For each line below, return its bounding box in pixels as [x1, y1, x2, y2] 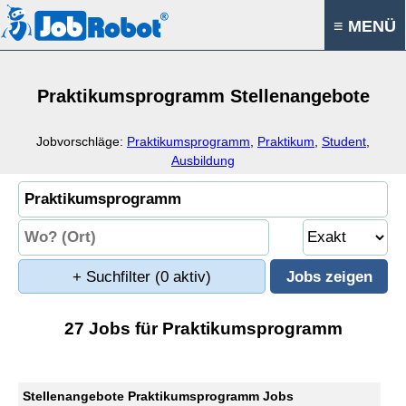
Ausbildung [171, 153, 235, 168]
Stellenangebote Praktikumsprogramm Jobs [23, 389, 294, 403]
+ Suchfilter [72, 268, 155, 285]
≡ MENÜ [333, 17, 396, 35]
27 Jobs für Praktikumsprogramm [63, 319, 343, 338]
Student [322, 134, 366, 149]
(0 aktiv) [155, 268, 211, 285]
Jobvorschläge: [36, 134, 127, 149]
